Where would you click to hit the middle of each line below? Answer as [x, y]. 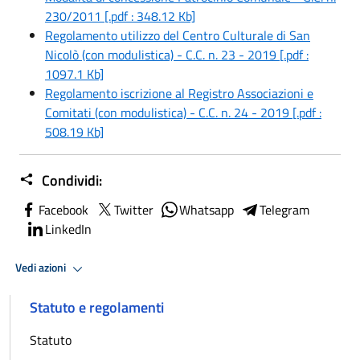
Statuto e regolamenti [97, 307]
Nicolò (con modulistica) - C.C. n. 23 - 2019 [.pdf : [177, 54]
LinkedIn [68, 229]
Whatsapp [207, 209]
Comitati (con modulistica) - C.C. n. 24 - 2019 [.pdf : [183, 112]
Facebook [63, 209]
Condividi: [70, 180]
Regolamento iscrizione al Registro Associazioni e [179, 93]
